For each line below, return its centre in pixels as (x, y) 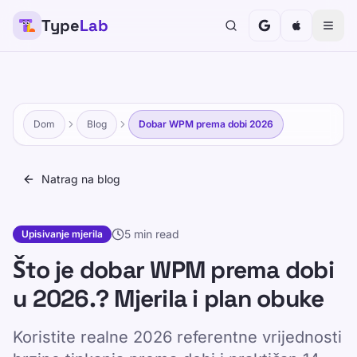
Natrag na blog (81, 179)
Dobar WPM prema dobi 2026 (206, 124)
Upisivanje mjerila (62, 234)
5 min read (152, 234)
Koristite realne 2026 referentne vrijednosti (177, 337)
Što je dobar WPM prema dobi (173, 270)
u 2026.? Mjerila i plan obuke (169, 298)
